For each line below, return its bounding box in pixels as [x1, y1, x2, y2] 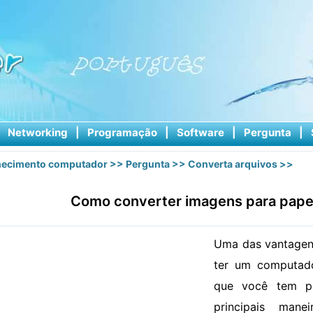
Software [176, 126, 224, 139]
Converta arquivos [188, 158, 277, 170]
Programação [87, 126, 157, 139]
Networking [7, 126, 68, 139]
